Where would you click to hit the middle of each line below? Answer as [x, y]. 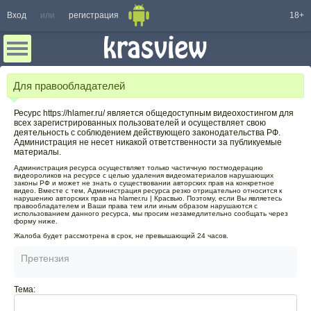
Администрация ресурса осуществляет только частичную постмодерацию [138, 167]
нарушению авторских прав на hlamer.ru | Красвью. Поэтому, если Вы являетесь [148, 198]
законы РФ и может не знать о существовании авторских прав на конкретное [144, 183]
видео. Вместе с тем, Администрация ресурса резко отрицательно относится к [148, 190]
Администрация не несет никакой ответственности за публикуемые [148, 142]
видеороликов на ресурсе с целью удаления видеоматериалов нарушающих [144, 175]
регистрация [94, 15]
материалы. [37, 152]
